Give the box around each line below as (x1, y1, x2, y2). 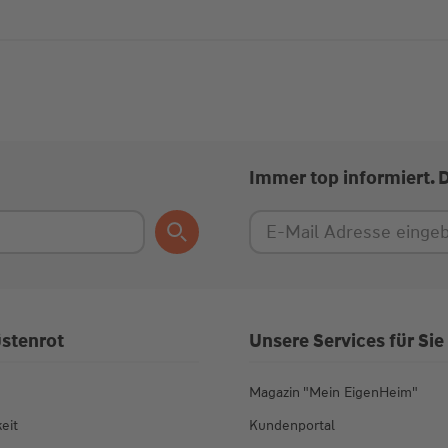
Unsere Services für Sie (248, 329, 444, 354)
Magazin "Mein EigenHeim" (248, 383, 418, 402)
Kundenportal (248, 416, 335, 435)
